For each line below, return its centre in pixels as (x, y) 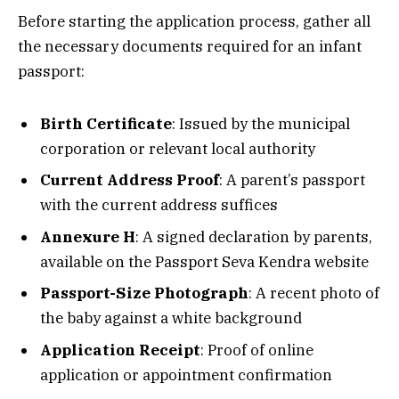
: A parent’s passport (292, 180)
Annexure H (88, 236)
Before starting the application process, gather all (194, 22)
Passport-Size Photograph (144, 293)
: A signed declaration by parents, (254, 236)
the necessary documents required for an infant (190, 47)
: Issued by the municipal (261, 124)
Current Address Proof (130, 180)
